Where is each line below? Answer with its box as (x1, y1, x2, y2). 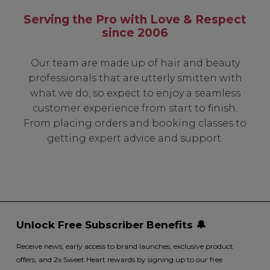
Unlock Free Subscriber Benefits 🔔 (16, 218, 207, 231)
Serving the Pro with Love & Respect (24, 13, 246, 27)
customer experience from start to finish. (33, 102, 237, 114)
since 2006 (102, 26, 168, 40)
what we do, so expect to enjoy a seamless (30, 87, 240, 99)
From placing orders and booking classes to (24, 117, 246, 129)
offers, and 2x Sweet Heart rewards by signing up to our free (16, 254, 223, 264)
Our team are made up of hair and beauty (30, 57, 240, 69)
